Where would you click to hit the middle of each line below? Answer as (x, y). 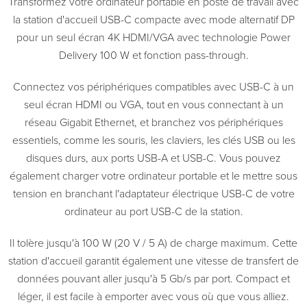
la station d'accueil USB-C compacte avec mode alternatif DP (153, 20)
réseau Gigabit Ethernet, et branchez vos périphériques (153, 122)
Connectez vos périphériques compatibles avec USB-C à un (153, 87)
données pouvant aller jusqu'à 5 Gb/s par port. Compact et (153, 279)
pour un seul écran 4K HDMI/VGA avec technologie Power (153, 37)
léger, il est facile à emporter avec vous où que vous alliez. (153, 296)
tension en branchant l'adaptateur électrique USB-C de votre (153, 194)
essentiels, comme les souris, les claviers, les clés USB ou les (153, 140)
